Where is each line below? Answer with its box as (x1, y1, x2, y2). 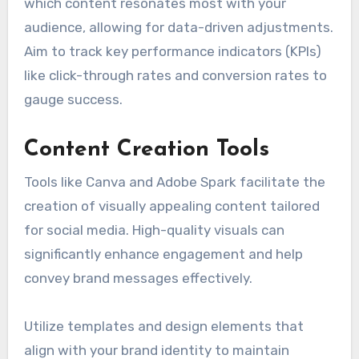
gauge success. (23, 91, 123, 108)
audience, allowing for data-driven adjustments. (23, 19, 333, 36)
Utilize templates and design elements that (23, 317, 304, 334)
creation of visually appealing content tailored (23, 197, 320, 214)
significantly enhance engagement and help (23, 245, 303, 262)
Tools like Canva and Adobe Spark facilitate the (23, 173, 325, 190)
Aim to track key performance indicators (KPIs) (23, 43, 321, 60)
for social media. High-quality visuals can (23, 221, 284, 238)
